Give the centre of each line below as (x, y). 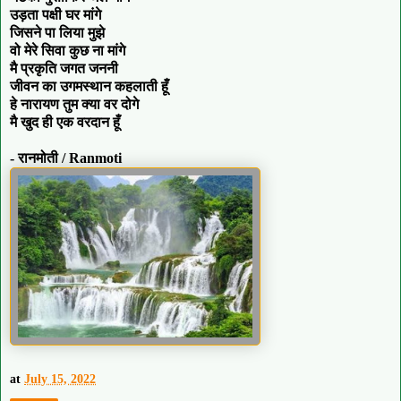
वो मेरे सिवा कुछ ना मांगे (68, 50)
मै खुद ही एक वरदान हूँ (65, 122)
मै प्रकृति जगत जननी (64, 68)
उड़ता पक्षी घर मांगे (55, 14)
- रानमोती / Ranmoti (66, 158)
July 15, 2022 (60, 379)
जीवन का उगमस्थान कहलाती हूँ (89, 86)
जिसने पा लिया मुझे (57, 32)
